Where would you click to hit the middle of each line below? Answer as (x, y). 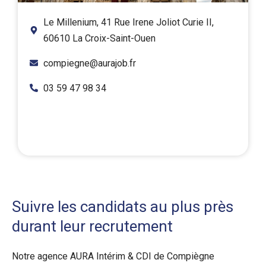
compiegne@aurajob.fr (89, 63)
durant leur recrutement (92, 226)
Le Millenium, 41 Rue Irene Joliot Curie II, (128, 22)
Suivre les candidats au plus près (123, 206)
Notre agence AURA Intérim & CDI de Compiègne (113, 256)
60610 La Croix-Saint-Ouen (99, 38)
